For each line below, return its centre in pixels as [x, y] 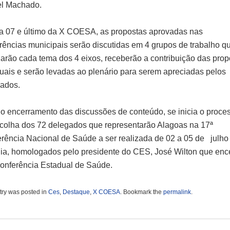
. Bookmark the [141, 192]
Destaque [76, 192]
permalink [177, 192]
